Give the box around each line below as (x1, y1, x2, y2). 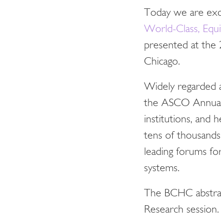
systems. (144, 163, 180, 174)
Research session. (144, 204, 219, 216)
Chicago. (144, 56, 180, 68)
